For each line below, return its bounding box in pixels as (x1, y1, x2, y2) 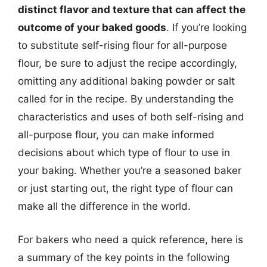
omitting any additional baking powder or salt (18, 75, 235, 87)
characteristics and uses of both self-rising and (18, 111, 244, 123)
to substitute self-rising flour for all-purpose (18, 39, 227, 51)
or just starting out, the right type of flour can (18, 182, 233, 194)
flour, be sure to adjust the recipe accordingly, (18, 57, 237, 69)
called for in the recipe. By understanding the (18, 93, 234, 105)
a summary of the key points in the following (18, 251, 229, 263)
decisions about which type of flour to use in (18, 147, 230, 159)
